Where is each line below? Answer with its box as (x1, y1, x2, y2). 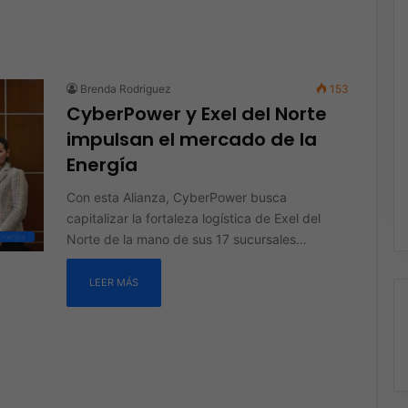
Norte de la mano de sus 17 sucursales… (66, 230, 307, 247)
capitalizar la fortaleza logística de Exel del (66, 209, 321, 226)
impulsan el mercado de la (66, 126, 317, 152)
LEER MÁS (88, 275, 138, 289)
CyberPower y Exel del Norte (66, 100, 327, 127)
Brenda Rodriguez (79, 81, 171, 96)
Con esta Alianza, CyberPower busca (66, 189, 287, 205)
